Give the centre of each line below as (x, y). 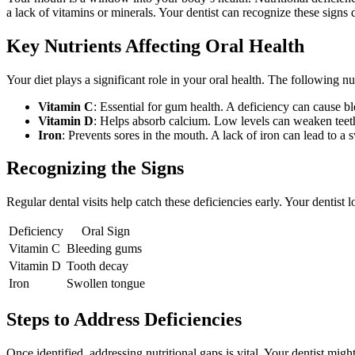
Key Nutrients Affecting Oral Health (155, 46)
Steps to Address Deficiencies (124, 320)
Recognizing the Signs (95, 168)
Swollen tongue (106, 284)
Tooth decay (97, 266)
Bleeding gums (104, 249)
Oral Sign (106, 231)
